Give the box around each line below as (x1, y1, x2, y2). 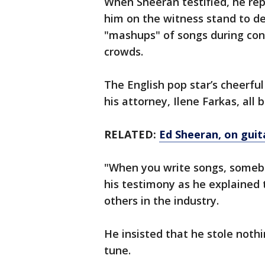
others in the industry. (104, 193, 219, 208)
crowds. (104, 44, 143, 59)
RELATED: (104, 127, 159, 142)
